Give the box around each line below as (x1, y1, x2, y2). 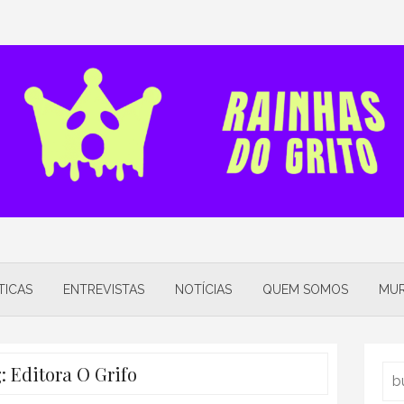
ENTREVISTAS (63, 281, 144, 297)
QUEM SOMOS (262, 281, 348, 297)
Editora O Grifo (10, 361, 137, 386)
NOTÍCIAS (175, 281, 232, 297)
